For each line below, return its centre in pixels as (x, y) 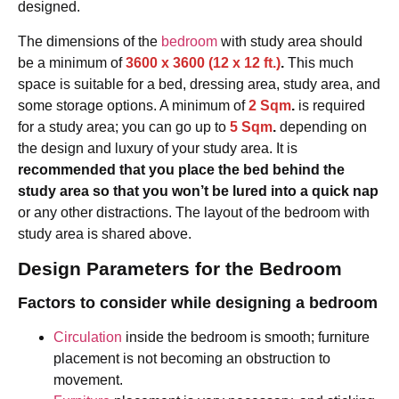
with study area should (290, 41)
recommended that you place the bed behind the (181, 169)
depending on (323, 126)
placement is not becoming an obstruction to (192, 359)
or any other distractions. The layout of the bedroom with (194, 212)
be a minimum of (72, 62)
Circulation (88, 338)
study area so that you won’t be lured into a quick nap (198, 191)
